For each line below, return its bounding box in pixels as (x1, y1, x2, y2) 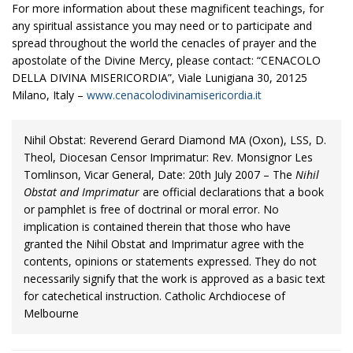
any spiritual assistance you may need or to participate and (12, 18, 312, 34)
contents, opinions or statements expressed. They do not (24, 254, 317, 269)
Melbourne (24, 306, 79, 321)
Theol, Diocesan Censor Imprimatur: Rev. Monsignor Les (24, 150, 313, 165)
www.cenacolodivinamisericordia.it (87, 87, 262, 103)
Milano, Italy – (12, 87, 87, 103)
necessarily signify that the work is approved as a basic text (24, 271, 325, 287)
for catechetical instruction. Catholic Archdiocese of (24, 288, 285, 304)
